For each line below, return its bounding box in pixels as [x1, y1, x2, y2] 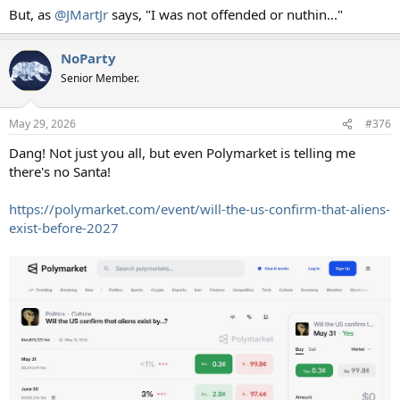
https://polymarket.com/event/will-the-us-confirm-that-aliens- [9, 200, 390, 218]
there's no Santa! [9, 162, 111, 180]
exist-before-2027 [9, 219, 119, 237]
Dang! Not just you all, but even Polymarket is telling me [9, 144, 355, 162]
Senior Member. [61, 70, 139, 86]
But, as [9, 4, 54, 23]
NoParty [61, 48, 116, 67]
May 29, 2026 [9, 116, 76, 131]
